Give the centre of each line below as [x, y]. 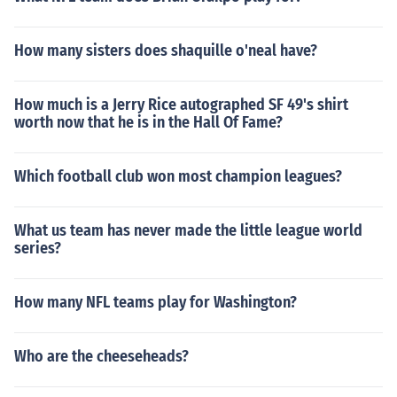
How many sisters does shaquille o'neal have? [166, 51]
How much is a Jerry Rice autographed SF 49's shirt [181, 105]
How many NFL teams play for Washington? [156, 302]
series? [38, 248]
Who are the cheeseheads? [101, 356]
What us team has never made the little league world [188, 230]
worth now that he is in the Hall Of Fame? [148, 122]
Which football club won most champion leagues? [178, 176]
